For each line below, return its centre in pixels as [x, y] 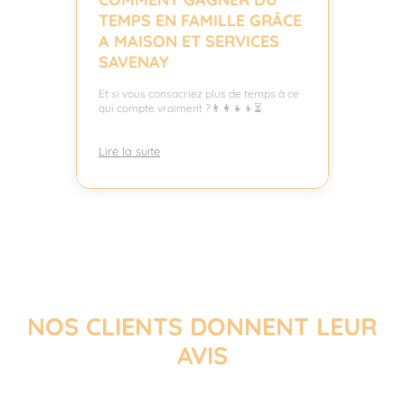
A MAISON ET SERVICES [189, 42]
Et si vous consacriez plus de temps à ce [199, 94]
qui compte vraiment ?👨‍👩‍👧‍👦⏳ [180, 108]
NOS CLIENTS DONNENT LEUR [202, 327]
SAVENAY [134, 62]
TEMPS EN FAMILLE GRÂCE [200, 21]
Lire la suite [129, 151]
